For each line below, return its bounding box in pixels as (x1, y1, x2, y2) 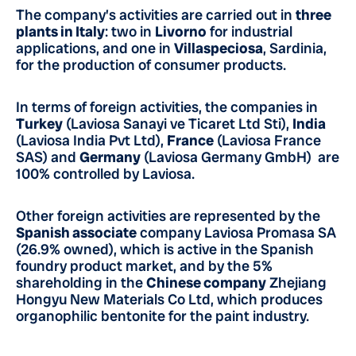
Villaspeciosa (174, 39, 263, 58)
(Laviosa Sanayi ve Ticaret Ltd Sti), (63, 114, 292, 133)
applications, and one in (16, 39, 174, 58)
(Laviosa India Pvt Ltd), (16, 130, 167, 150)
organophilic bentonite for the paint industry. (16, 306, 309, 326)
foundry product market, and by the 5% (16, 256, 273, 276)
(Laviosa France (214, 130, 321, 150)
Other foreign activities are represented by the (16, 206, 320, 226)
